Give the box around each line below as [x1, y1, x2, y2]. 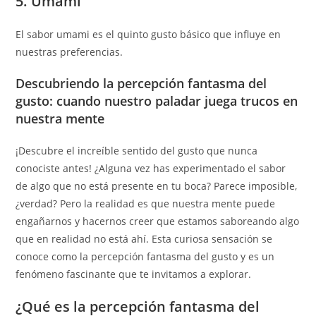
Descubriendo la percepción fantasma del [16, 75, 267, 92]
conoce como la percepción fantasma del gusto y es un [16, 250, 275, 263]
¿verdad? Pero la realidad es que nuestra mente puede [16, 197, 276, 210]
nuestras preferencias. [16, 45, 123, 59]
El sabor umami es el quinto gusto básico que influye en [16, 28, 281, 41]
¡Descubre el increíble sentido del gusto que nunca [16, 144, 258, 157]
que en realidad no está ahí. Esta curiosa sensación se [16, 232, 273, 245]
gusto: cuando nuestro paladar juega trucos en [16, 92, 298, 109]
